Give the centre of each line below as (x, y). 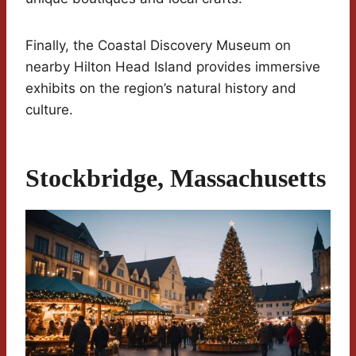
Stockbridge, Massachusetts (176, 178)
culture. (49, 109)
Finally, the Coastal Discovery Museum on (158, 45)
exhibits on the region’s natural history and (161, 88)
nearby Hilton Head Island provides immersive (173, 66)
